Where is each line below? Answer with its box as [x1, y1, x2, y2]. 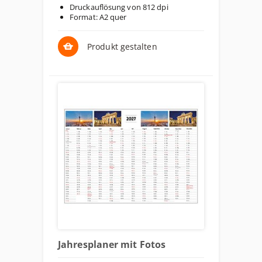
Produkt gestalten [87, 41, 157, 52]
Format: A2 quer [70, 12, 127, 22]
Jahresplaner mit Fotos [58, 238, 166, 251]
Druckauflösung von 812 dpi [70, 2, 168, 12]
